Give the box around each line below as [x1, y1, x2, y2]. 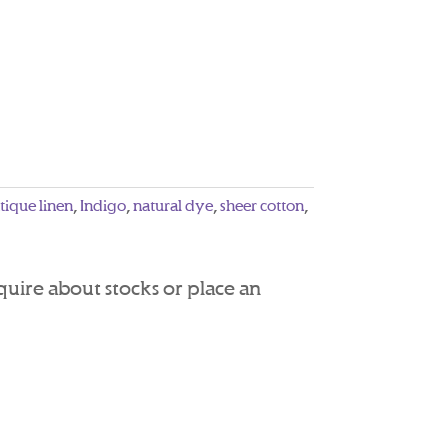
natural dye [133, 196, 214, 216]
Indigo [80, 196, 127, 216]
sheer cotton [220, 196, 305, 216]
